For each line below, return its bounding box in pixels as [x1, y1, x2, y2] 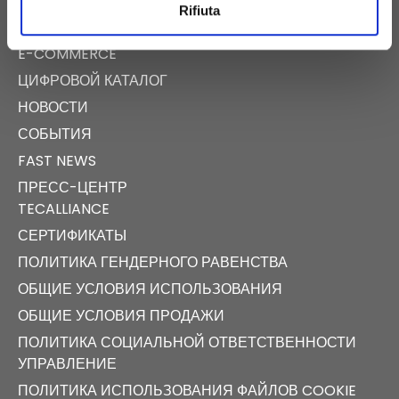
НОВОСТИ [18, 97, 88, 118]
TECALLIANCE [18, 199, 110, 220]
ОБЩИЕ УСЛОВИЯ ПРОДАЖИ [18, 305, 224, 327]
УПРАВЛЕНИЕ [18, 354, 117, 375]
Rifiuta [179, 3, 220, 19]
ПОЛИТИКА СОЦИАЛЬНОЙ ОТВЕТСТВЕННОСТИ [18, 332, 356, 354]
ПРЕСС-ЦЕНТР [18, 177, 127, 199]
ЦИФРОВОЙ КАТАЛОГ [18, 70, 167, 92]
